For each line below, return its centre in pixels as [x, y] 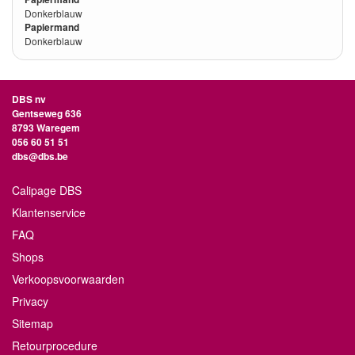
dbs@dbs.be [40, 156]
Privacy [30, 301]
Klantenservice [49, 212]
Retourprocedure [55, 345]
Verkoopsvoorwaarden [68, 279]
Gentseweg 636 [47, 113]
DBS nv [29, 99]
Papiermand [52, 27]
